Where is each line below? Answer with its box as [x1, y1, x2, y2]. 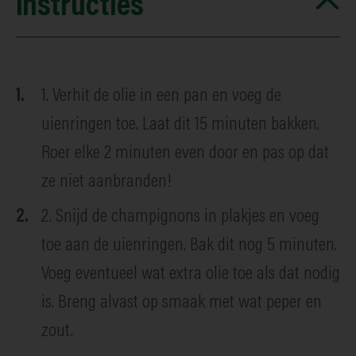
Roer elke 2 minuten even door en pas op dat [41, 143, 329, 163]
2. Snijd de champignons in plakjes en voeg [41, 207, 319, 226]
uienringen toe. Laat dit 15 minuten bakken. [41, 114, 319, 134]
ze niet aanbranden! [41, 172, 172, 192]
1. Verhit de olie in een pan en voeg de [41, 86, 281, 106]
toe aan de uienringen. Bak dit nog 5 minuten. [41, 235, 337, 255]
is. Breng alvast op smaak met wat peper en [41, 292, 322, 312]
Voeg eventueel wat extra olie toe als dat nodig [41, 264, 340, 284]
